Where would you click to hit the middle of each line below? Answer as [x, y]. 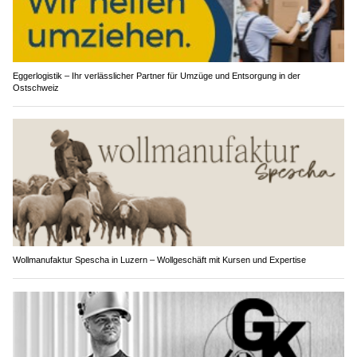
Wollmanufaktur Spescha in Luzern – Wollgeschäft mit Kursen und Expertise [159, 259]
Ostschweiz [36, 88]
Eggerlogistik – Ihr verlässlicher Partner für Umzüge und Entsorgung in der [157, 76]
